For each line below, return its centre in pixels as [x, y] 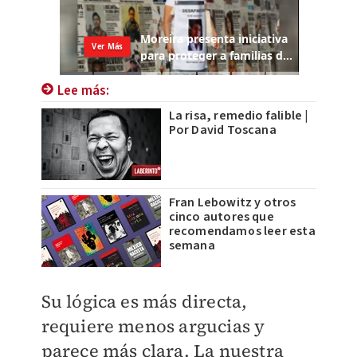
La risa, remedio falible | [238, 116]
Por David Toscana [222, 130]
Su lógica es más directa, [144, 302]
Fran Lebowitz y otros [232, 203]
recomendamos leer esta [242, 231]
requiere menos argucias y [153, 326]
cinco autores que [221, 217]
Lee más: [83, 91]
